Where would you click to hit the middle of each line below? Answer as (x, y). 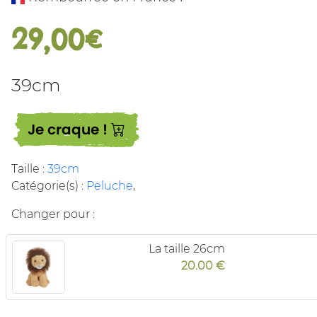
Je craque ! (69, 130)
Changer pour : (53, 214)
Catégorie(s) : (49, 186)
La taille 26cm (186, 249)
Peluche (110, 186)
